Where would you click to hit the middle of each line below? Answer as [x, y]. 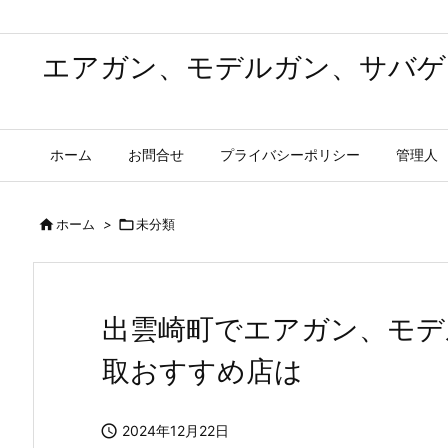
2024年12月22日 [175, 430]
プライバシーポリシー [290, 154]
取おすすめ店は [202, 371]
